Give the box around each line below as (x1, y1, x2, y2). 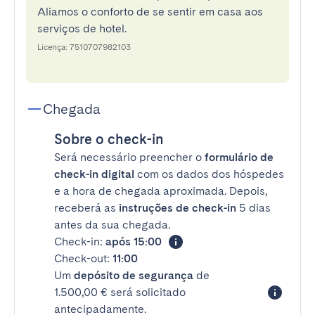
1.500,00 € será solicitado (54, 285, 186, 299)
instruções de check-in (119, 201, 236, 214)
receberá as (54, 201, 119, 214)
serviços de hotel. (37, 22, 127, 35)
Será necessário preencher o (54, 150, 205, 164)
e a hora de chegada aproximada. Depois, (54, 184, 267, 198)
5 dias (236, 201, 271, 214)
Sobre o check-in (54, 131, 164, 148)
